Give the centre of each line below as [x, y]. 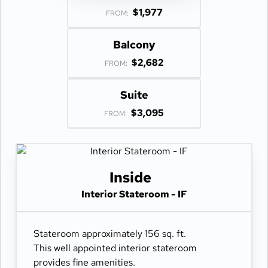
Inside [130, 177]
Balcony [134, 45]
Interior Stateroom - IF [134, 194]
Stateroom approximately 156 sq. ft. [110, 234]
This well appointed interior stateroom [115, 248]
